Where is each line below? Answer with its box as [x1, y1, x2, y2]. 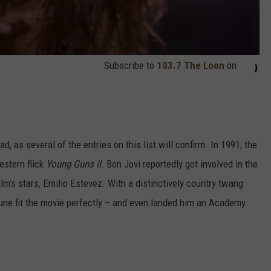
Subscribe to [104, 59, 157, 71]
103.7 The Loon [157, 59, 224, 71]
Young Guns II [46, 157, 101, 170]
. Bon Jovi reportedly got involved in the [101, 157, 258, 170]
